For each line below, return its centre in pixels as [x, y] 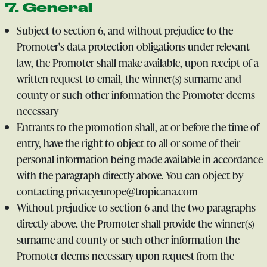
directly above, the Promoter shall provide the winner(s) [135, 223]
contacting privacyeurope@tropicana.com [107, 191]
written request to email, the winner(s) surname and [129, 78]
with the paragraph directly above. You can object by [130, 175]
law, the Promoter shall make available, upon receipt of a [137, 62]
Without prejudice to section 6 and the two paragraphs [136, 207]
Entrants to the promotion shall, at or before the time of [138, 127]
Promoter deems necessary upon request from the [125, 255]
